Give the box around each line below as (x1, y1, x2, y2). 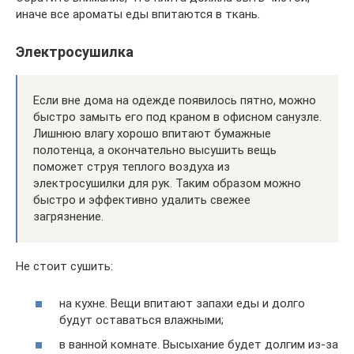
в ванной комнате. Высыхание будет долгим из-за (59, 337, 338, 352)
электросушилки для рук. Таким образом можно (33, 176, 301, 190)
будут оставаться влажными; (59, 312, 224, 327)
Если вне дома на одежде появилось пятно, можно (33, 93, 316, 107)
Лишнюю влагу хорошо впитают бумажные (33, 126, 271, 141)
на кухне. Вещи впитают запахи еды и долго (59, 296, 305, 311)
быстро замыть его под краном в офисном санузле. (33, 110, 322, 124)
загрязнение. (33, 209, 104, 224)
